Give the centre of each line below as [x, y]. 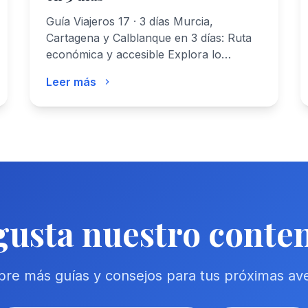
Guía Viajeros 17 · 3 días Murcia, [129, 21]
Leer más [71, 82]
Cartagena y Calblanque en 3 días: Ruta [148, 38]
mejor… [65, 71]
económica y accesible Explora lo [133, 54]
